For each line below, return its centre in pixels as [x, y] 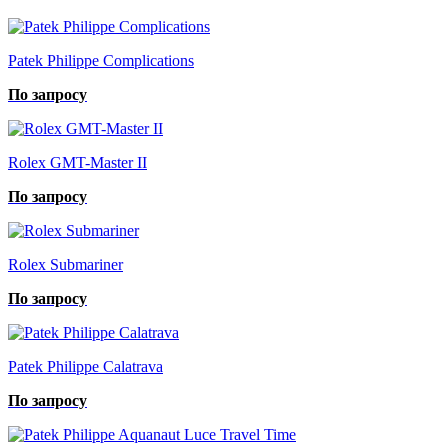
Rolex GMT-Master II [77, 162]
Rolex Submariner [65, 264]
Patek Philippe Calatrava [85, 366]
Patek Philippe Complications [101, 60]
